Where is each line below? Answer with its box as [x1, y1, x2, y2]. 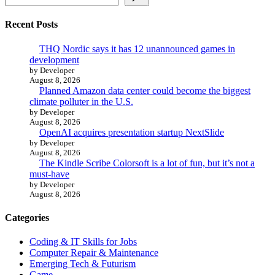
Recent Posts [5, 19, 58, 30]
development [29, 54, 79, 65]
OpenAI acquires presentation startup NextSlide [39, 126, 224, 137]
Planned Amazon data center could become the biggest [39, 85, 250, 96]
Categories [5, 212, 49, 223]
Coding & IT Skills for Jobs [29, 236, 137, 247]
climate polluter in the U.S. [29, 96, 133, 107]
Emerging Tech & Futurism [29, 258, 136, 269]
